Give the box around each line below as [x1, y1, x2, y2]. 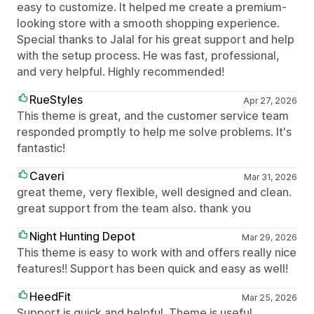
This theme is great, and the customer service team [17, 109, 289, 123]
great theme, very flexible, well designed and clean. [17, 185, 292, 199]
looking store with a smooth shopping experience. [17, 16, 280, 30]
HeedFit [29, 289, 71, 303]
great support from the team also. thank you [17, 201, 251, 215]
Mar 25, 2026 [241, 292, 297, 303]
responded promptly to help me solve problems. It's [17, 125, 292, 139]
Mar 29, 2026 [241, 232, 297, 243]
